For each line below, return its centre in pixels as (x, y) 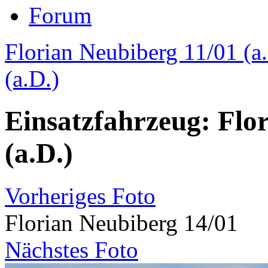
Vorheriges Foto (80, 196)
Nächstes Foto (71, 249)
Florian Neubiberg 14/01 (121, 223)
